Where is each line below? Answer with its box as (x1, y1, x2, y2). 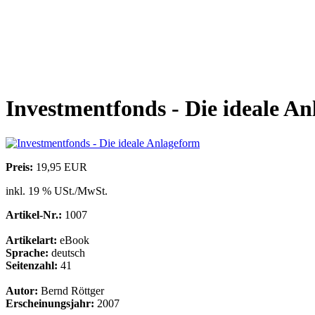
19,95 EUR (33, 160, 87, 173)
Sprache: (6, 246, 49, 259)
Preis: (6, 160, 33, 173)
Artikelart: (6, 233, 57, 246)
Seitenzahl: (6, 259, 58, 271)
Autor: (6, 284, 38, 297)
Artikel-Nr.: (6, 208, 62, 221)
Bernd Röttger (38, 284, 104, 297)
